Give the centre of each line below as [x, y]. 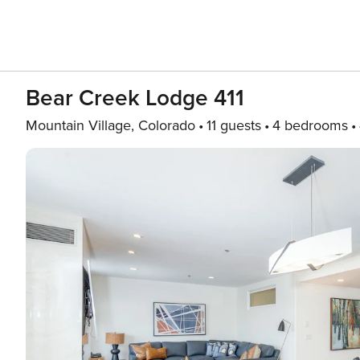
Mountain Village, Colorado [110, 125]
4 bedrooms [310, 125]
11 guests [234, 125]
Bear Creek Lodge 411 [135, 98]
